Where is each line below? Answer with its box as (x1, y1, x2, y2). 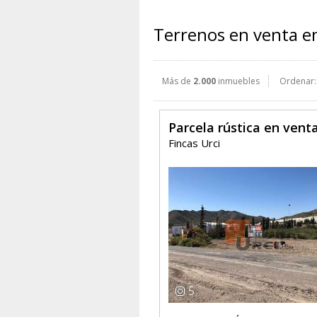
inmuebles (216, 75, 260, 87)
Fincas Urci (168, 136, 220, 150)
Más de (162, 75, 193, 87)
